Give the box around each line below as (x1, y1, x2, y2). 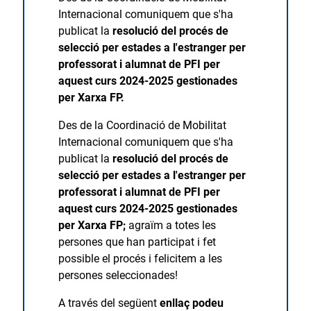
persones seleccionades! (58, 268, 178, 282)
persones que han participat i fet (58, 235, 216, 249)
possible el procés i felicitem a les (58, 251, 222, 265)
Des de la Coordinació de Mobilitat (58, 118, 226, 132)
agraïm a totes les (128, 218, 216, 232)
